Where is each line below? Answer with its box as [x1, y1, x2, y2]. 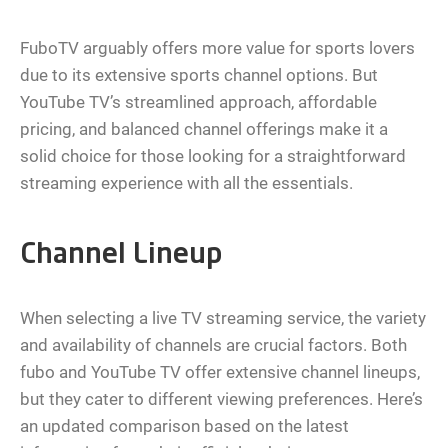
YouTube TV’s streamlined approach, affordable [20, 92, 377, 113]
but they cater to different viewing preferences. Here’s [20, 389, 423, 410]
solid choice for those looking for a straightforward [20, 146, 406, 167]
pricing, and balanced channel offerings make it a [20, 119, 388, 140]
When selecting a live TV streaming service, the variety [20, 308, 426, 329]
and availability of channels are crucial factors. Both [20, 335, 407, 356]
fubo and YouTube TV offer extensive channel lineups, [20, 362, 420, 383]
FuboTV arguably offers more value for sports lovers [20, 38, 415, 59]
